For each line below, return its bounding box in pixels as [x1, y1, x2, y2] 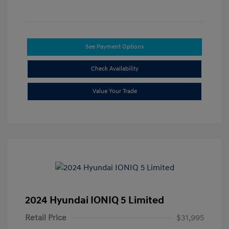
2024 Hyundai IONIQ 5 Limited [25, 194, 164, 207]
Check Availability [90, 65, 139, 73]
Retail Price [25, 213, 66, 223]
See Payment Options [85, 43, 144, 51]
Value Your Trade [92, 87, 137, 96]
